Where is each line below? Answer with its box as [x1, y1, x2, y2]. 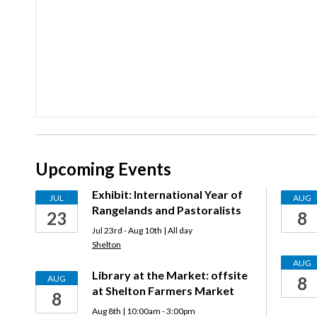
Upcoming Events [35, 158, 171, 179]
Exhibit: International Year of [92, 188, 243, 201]
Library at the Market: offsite [92, 268, 248, 282]
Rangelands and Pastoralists [92, 203, 241, 217]
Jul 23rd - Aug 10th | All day [92, 225, 192, 236]
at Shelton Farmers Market [92, 284, 234, 297]
